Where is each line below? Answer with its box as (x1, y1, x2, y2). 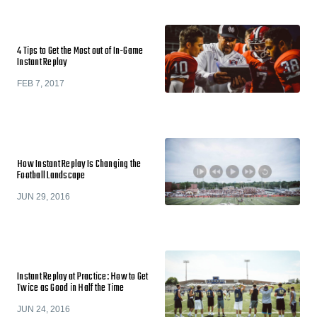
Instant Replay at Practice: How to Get (17, 269, 149, 285)
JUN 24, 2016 (17, 304, 70, 314)
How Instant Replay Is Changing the (17, 156, 142, 173)
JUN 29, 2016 (17, 191, 70, 202)
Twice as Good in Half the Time (17, 280, 125, 296)
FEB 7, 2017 (17, 79, 64, 88)
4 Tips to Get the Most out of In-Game (17, 43, 144, 59)
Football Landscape (17, 167, 86, 184)
